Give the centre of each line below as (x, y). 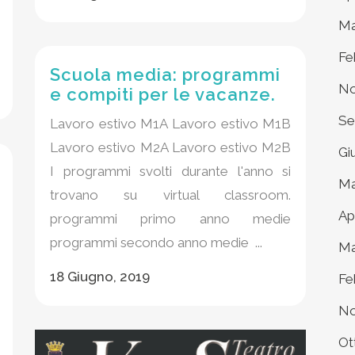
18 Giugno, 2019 (100, 277)
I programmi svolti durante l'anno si (171, 171)
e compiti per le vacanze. (163, 94)
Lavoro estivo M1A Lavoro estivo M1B (171, 124)
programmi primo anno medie (171, 219)
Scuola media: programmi (165, 74)
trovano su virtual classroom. (171, 195)
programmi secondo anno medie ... (156, 242)
